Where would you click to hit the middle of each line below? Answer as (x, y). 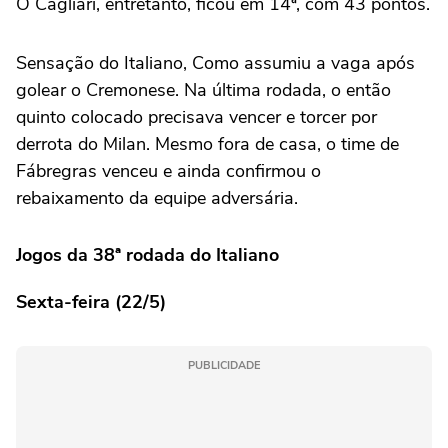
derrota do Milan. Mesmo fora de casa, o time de (207, 144)
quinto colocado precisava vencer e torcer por (196, 117)
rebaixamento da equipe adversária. (157, 198)
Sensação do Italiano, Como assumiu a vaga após (215, 63)
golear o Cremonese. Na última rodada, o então (203, 90)
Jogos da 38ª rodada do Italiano (147, 255)
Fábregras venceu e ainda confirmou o (168, 171)
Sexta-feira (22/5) (91, 302)
